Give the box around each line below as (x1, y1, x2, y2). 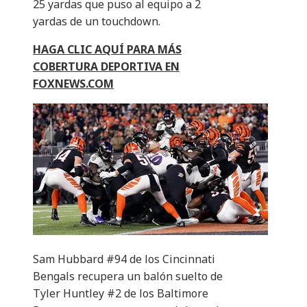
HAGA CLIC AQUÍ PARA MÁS (33, 42, 182, 58)
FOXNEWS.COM (33, 76, 114, 92)
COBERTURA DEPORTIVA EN (33, 59, 180, 75)
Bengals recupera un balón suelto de (33, 269, 223, 284)
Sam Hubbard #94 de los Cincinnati (33, 251, 215, 267)
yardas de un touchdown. (33, 14, 160, 29)
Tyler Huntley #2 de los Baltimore (33, 286, 208, 302)
